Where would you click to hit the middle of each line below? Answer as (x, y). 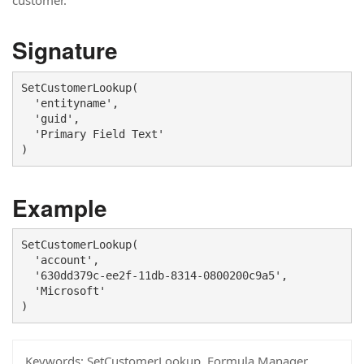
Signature (65, 50)
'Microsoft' (63, 291)
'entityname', (73, 103)
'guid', (50, 118)
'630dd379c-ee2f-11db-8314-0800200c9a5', (158, 275)
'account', (63, 260)
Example (60, 207)
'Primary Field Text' (93, 134)
